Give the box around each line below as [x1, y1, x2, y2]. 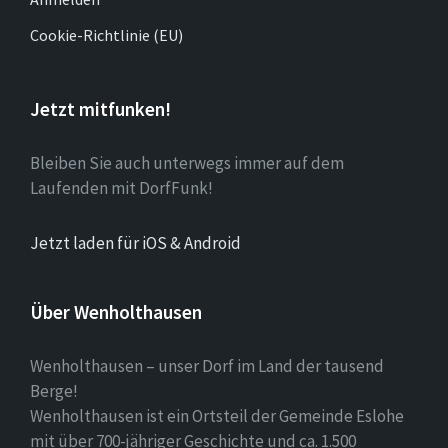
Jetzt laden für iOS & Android [30, 231, 241, 254]
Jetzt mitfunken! [30, 96, 171, 121]
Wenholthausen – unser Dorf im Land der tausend [30, 354, 384, 377]
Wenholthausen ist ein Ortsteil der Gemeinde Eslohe [30, 404, 404, 427]
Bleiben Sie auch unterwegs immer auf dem [30, 151, 344, 174]
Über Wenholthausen [30, 299, 202, 324]
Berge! [30, 379, 78, 402]
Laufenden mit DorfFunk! [30, 176, 213, 199]
